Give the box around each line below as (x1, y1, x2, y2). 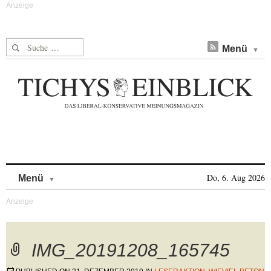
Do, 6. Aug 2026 (207, 172, 265, 183)
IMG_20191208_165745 (31, 240, 230, 260)
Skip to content (55, 167, 119, 177)
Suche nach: (6, 39, 53, 51)
